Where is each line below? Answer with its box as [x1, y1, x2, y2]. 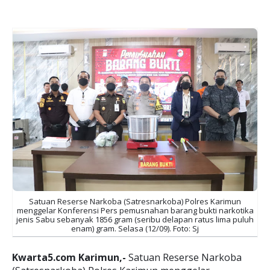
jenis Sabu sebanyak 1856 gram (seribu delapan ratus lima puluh [16, 214, 254, 225]
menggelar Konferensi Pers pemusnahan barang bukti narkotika [16, 205, 254, 216]
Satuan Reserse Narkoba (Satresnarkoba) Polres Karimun [29, 196, 241, 207]
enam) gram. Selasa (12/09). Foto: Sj [71, 223, 199, 234]
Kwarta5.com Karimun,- [12, 251, 126, 264]
